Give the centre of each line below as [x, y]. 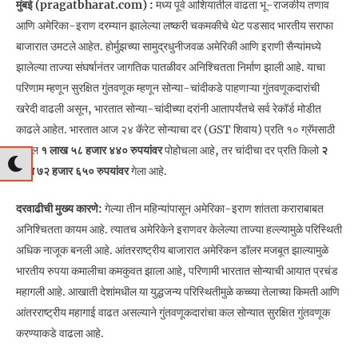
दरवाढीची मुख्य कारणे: [59, 209]
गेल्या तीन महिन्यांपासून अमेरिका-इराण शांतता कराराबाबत [213, 209]
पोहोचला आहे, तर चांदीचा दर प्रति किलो [242, 151]
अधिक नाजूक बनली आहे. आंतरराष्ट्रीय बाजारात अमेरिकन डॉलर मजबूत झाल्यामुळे [172, 251]
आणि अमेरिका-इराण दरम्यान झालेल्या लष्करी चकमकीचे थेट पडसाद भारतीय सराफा [175, 26]
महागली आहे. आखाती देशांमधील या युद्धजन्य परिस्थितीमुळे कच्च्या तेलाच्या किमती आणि [178, 292]
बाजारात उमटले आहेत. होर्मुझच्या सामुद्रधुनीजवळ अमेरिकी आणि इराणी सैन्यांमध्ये [169, 47]
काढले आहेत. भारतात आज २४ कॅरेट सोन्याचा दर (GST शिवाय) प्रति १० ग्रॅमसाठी [175, 130]
